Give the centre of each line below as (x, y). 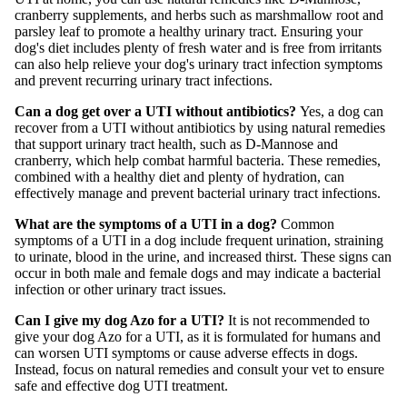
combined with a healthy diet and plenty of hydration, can (179, 177)
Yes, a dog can (342, 112)
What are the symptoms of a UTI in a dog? (148, 224)
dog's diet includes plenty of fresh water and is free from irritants (198, 48)
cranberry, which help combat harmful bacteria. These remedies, (198, 161)
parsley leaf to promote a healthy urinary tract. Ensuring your (189, 32)
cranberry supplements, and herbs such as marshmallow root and (199, 15)
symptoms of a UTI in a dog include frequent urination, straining (199, 241)
